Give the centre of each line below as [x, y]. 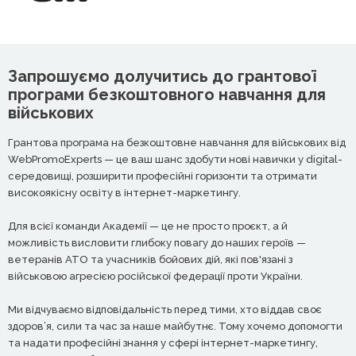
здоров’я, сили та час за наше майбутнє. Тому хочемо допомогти [175, 326]
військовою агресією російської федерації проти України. [155, 276]
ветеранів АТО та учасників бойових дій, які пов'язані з [150, 259]
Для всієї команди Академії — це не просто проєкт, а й [148, 226]
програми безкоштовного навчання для [167, 94]
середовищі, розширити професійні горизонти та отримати [163, 176]
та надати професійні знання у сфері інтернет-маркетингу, [163, 342]
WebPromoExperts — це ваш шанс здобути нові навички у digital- [175, 159]
